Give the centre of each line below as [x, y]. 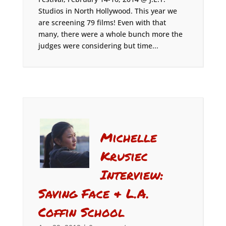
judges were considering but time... [98, 46]
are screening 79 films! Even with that [102, 22]
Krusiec [124, 156]
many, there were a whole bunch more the [110, 34]
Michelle [129, 137]
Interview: [132, 175]
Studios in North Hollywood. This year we [107, 11]
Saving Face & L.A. [94, 193]
